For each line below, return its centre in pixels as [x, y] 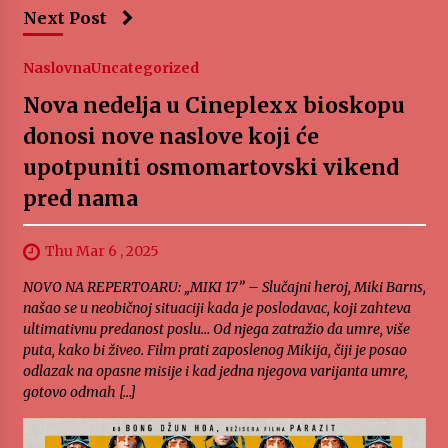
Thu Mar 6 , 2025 [101, 251]
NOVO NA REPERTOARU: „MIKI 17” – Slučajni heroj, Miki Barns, [224, 287]
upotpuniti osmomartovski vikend [210, 168]
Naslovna [56, 68]
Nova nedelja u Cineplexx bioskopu [213, 106]
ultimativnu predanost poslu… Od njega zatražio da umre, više [216, 329]
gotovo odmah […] [79, 392]
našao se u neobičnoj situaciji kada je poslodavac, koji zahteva [216, 308]
